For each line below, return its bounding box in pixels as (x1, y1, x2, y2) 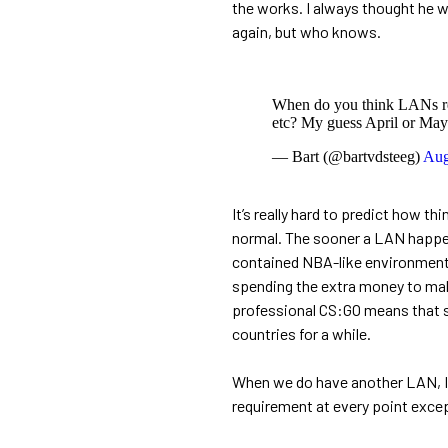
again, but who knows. (232, 21, 381, 41)
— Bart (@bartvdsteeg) (272, 147, 423, 165)
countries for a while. (232, 323, 371, 343)
